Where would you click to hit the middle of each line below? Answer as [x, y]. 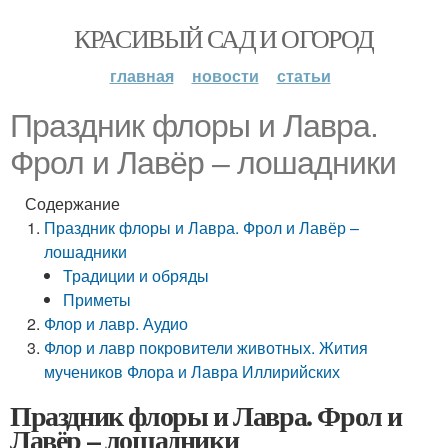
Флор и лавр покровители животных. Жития [206, 347]
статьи [303, 75]
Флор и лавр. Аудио [116, 323]
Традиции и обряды [136, 275]
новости [225, 75]
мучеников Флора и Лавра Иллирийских [192, 371]
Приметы [97, 299]
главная [141, 75]
